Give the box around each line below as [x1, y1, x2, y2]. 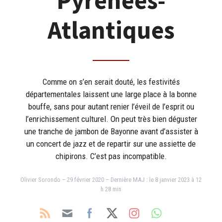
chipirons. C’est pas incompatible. [55, 151, 167, 161]
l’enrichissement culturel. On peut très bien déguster [25, 113, 197, 124]
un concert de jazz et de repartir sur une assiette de [26, 138, 196, 149]
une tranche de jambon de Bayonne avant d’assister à [24, 126, 198, 136]
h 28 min [101, 185, 121, 193]
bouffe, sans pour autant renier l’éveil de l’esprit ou [28, 101, 194, 111]
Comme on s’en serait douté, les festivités [42, 76, 180, 87]
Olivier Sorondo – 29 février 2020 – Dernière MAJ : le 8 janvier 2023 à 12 [20, 176, 202, 183]
